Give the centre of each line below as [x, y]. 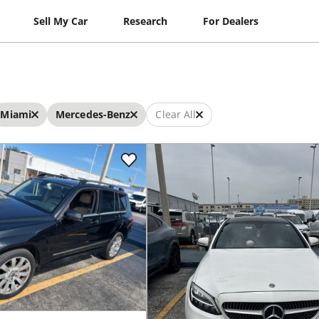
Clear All [176, 114]
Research [146, 21]
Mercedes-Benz [93, 114]
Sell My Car [61, 21]
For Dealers [231, 21]
